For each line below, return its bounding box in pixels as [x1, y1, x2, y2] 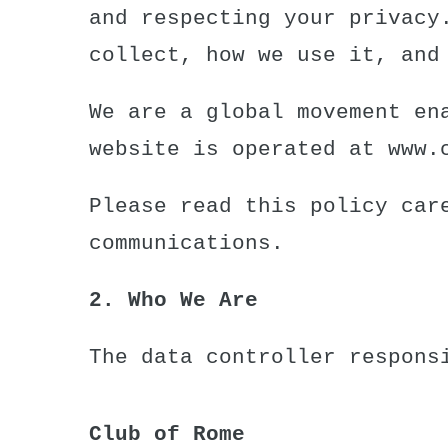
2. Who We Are [89, 288, 258, 312]
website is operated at [89, 137, 388, 161]
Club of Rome [89, 422, 245, 446]
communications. [89, 231, 284, 255]
